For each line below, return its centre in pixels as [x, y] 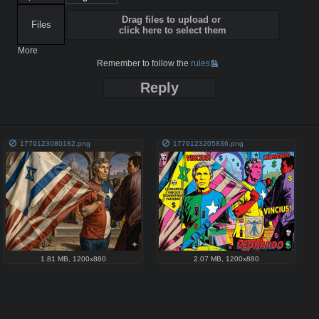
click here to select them [173, 30]
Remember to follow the [144, 63]
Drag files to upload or [173, 19]
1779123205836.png [208, 143]
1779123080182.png [55, 143]
